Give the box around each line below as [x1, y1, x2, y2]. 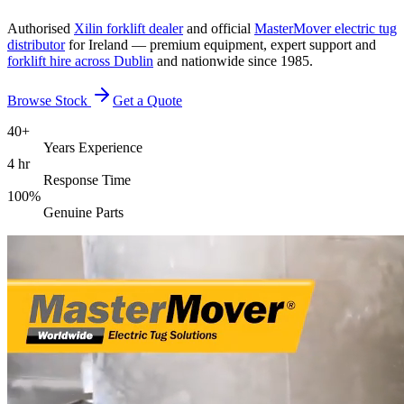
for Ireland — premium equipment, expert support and [65, 36, 376, 52]
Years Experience [43, 139, 142, 155]
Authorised [7, 20, 74, 36]
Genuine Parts [43, 204, 124, 220]
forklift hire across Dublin [7, 52, 153, 69]
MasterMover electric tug [254, 20, 397, 36]
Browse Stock [7, 92, 91, 108]
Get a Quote [113, 92, 182, 108]
